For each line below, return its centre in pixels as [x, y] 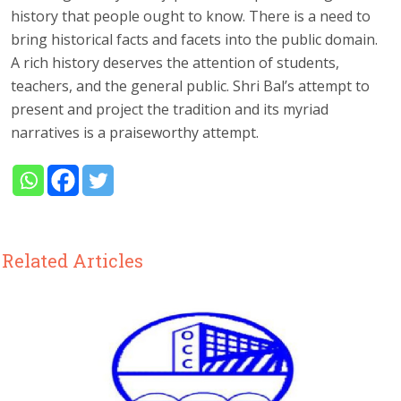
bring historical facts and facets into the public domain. [195, 39]
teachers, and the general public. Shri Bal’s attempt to [191, 85]
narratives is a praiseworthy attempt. [135, 132]
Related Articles [73, 260]
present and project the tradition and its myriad [170, 109]
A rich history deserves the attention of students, [175, 62]
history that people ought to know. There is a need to [191, 16]
